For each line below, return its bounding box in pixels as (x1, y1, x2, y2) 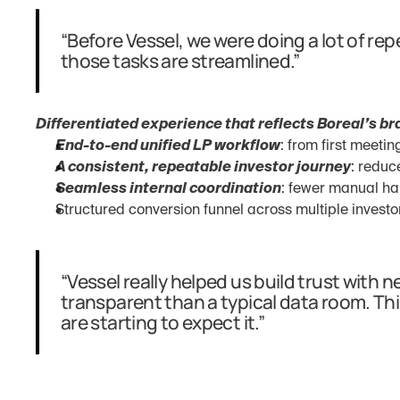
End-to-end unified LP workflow (55, 139, 280, 154)
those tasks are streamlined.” (61, 48, 300, 73)
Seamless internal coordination (55, 182, 281, 196)
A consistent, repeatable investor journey (55, 161, 351, 175)
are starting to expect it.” (61, 310, 264, 335)
